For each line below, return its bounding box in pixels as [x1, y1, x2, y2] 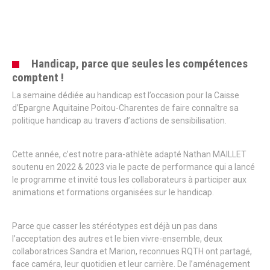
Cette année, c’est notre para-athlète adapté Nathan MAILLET [12, 149, 246, 160]
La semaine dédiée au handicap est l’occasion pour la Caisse [12, 90, 239, 101]
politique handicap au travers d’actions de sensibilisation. [12, 116, 227, 126]
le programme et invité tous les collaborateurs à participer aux [12, 175, 246, 185]
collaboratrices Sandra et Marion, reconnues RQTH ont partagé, [12, 246, 252, 257]
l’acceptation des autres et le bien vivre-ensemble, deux [12, 234, 222, 244]
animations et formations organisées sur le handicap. [12, 187, 214, 198]
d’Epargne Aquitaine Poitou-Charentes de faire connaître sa [12, 103, 239, 113]
